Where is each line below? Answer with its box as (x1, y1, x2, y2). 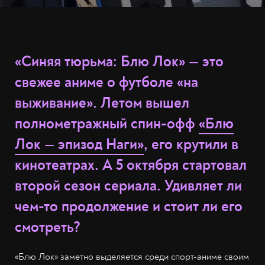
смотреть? (15, 218, 80, 237)
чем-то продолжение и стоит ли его (15, 198, 243, 216)
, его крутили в (144, 135, 238, 154)
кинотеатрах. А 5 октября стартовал (15, 156, 247, 174)
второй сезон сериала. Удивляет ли (15, 177, 242, 195)
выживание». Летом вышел (15, 94, 189, 112)
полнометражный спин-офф (15, 115, 199, 133)
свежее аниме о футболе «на (15, 73, 198, 92)
